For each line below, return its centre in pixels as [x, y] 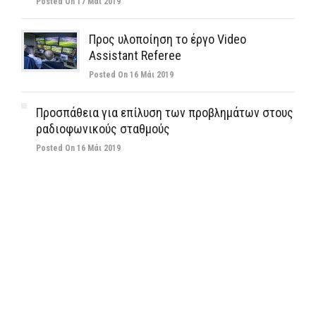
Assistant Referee [135, 55]
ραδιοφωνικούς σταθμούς [103, 129]
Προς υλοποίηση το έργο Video [168, 39]
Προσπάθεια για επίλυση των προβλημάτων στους [165, 113]
